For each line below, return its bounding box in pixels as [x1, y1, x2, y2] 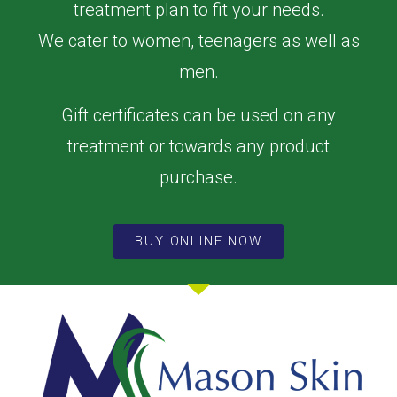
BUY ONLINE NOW [135, 232, 262, 249]
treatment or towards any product [67, 136, 330, 158]
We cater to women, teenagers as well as [37, 29, 360, 51]
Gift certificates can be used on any [61, 105, 336, 127]
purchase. [160, 167, 237, 189]
